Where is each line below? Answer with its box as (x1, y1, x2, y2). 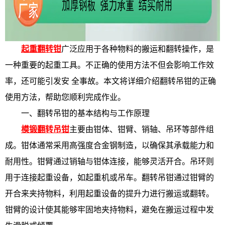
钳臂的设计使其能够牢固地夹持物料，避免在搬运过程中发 (5, 205, 214, 214)
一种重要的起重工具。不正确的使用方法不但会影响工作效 (5, 61, 214, 69)
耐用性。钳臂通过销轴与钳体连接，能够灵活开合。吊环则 (5, 157, 214, 166)
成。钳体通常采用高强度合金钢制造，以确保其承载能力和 (5, 141, 214, 150)
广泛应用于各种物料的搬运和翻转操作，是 (61, 45, 214, 53)
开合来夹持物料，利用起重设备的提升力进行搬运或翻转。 (5, 189, 214, 198)
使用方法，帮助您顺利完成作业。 (5, 93, 126, 101)
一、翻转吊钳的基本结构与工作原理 (5, 109, 150, 118)
